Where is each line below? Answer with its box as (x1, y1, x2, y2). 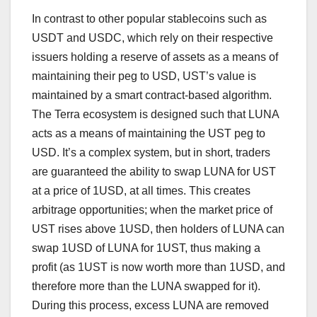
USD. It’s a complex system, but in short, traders (32, 146, 270, 158)
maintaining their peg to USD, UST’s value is (32, 69, 256, 82)
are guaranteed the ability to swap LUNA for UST (32, 165, 276, 178)
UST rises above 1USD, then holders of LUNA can (32, 222, 284, 235)
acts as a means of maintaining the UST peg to (32, 127, 265, 139)
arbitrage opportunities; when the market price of (32, 203, 272, 216)
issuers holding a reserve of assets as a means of (32, 50, 278, 63)
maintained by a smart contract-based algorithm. (32, 88, 272, 101)
